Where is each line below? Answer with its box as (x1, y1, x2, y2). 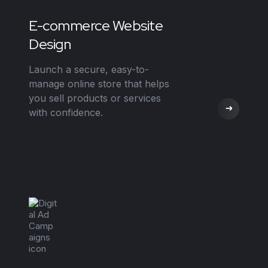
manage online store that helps (29, 77, 169, 90)
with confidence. (29, 106, 103, 118)
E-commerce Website (29, 16, 163, 35)
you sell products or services (29, 92, 161, 104)
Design (29, 34, 71, 53)
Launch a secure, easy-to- (29, 63, 149, 75)
